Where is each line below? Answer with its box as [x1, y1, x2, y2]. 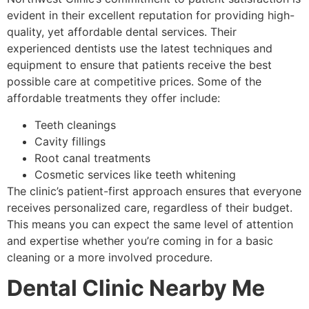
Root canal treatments [34, 150, 150, 165]
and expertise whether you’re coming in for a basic [7, 233, 273, 248]
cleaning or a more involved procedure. [7, 250, 212, 264]
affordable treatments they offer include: [7, 91, 220, 106]
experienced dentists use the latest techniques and [7, 41, 272, 56]
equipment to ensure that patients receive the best [7, 58, 272, 72]
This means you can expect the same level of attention [7, 217, 293, 231]
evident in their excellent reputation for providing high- [7, 8, 295, 23]
